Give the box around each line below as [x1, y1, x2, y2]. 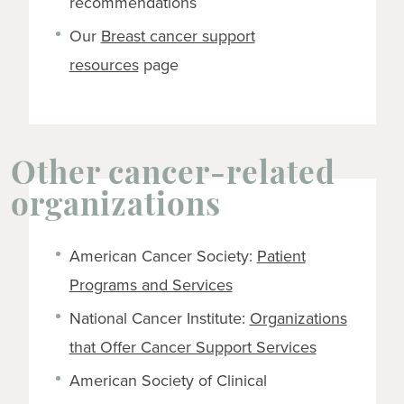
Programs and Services [69, 272, 233, 296]
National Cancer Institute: [69, 306, 250, 329]
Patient [256, 243, 306, 267]
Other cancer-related [10, 160, 335, 192]
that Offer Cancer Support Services [69, 335, 317, 358]
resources [69, 52, 139, 76]
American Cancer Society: [69, 243, 257, 267]
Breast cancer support [100, 23, 255, 47]
